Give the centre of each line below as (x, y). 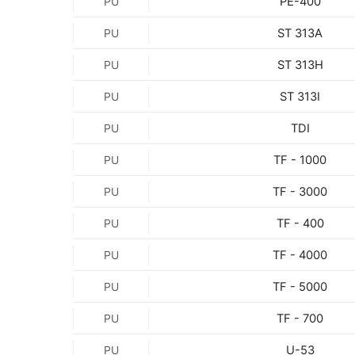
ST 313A (300, 33)
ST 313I (300, 96)
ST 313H (300, 65)
